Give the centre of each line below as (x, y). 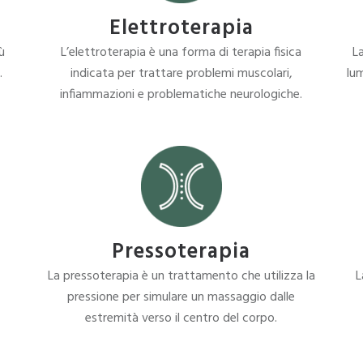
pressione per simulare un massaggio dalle (181, 297)
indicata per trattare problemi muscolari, (181, 74)
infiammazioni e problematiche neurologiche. (181, 95)
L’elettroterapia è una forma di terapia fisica (181, 53)
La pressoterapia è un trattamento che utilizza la (181, 276)
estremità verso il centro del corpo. (181, 318)
